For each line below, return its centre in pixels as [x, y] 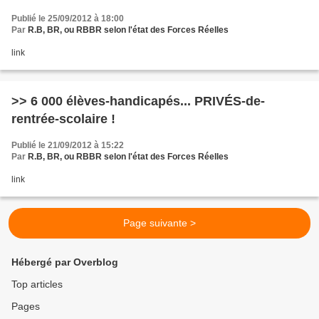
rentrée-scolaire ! [63, 119]
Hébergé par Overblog [65, 262]
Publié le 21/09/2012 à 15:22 [68, 145]
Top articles [37, 284]
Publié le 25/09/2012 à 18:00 [68, 19]
